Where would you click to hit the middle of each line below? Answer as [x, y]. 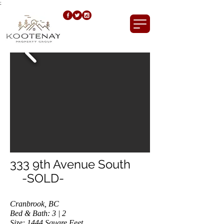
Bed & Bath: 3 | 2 [38, 213]
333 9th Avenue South [79, 164]
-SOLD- [37, 178]
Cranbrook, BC [34, 204]
